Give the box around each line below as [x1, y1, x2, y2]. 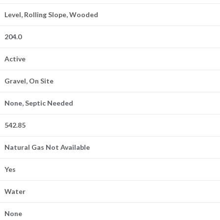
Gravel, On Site [4, 76, 54, 85]
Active [4, 54, 26, 63]
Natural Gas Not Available [4, 142, 90, 151]
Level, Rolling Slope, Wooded [4, 10, 99, 19]
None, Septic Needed [4, 98, 74, 107]
